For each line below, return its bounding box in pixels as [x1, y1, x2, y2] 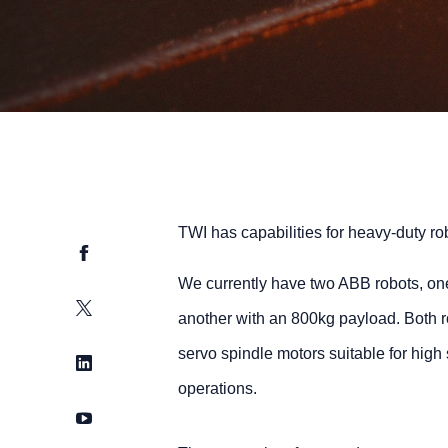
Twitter [76, 298, 123, 315]
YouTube [76, 408, 140, 425]
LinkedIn [76, 353, 137, 370]
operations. [177, 380, 257, 397]
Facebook [76, 243, 147, 260]
